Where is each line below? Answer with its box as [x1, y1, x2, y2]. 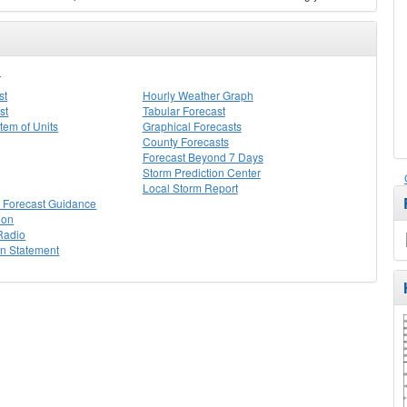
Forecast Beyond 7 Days [142, 149, 263, 164]
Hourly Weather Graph [142, 87, 253, 103]
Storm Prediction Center [142, 164, 261, 180]
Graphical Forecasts [142, 118, 242, 134]
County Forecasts [142, 134, 229, 149]
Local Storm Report [142, 180, 238, 195]
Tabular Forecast [142, 103, 225, 118]
